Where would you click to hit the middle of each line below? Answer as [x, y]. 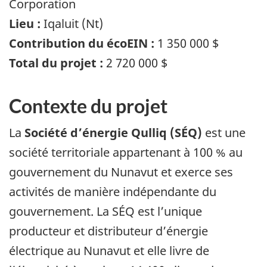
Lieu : [25, 23]
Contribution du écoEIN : [82, 43]
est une [224, 133]
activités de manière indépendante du [113, 192]
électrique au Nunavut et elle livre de [109, 251]
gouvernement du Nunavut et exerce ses [121, 172]
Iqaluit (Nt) [72, 23]
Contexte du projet [88, 105]
